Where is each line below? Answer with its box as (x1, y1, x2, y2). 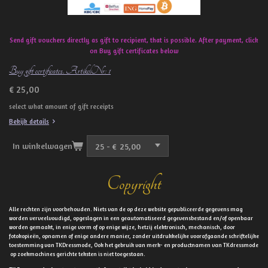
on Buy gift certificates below (89, 46, 179, 55)
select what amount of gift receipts (9, 102, 114, 111)
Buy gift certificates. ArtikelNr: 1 (9, 64, 111, 77)
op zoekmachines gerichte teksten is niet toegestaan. (9, 251, 145, 258)
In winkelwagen (13, 141, 72, 151)
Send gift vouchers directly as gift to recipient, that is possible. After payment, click (10, 35, 258, 44)
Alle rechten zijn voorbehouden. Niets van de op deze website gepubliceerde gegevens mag (9, 206, 242, 213)
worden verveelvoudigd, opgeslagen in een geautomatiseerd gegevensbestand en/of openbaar (9, 215, 253, 222)
